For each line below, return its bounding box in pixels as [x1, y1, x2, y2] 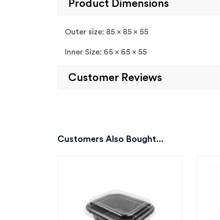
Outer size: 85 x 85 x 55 [65, 28, 148, 36]
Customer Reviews [68, 72, 162, 83]
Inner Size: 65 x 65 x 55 [65, 48, 147, 56]
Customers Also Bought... [57, 135, 164, 143]
